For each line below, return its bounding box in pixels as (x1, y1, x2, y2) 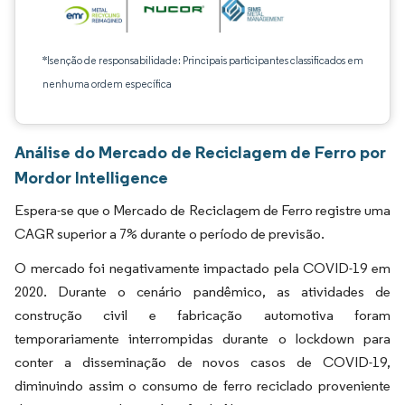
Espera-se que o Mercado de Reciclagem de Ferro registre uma (14, 202, 391, 219)
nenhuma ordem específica (42, 77, 172, 90)
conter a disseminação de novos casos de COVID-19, (14, 353, 391, 371)
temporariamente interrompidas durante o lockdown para (14, 330, 391, 347)
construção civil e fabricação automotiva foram (14, 306, 391, 324)
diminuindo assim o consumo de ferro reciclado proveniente (14, 377, 391, 394)
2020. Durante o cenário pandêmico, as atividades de (14, 283, 391, 300)
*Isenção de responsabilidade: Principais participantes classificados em (42, 53, 363, 67)
